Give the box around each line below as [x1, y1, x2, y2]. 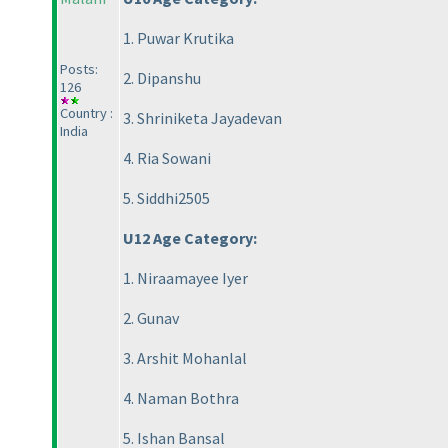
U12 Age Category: [123, 228, 257, 249]
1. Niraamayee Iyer [123, 268, 248, 289]
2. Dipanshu [123, 68, 201, 89]
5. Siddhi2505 [123, 188, 210, 209]
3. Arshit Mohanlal [123, 348, 247, 369]
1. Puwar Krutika [123, 28, 234, 49]
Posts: [60, 60, 98, 79]
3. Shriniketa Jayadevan [123, 108, 282, 129]
